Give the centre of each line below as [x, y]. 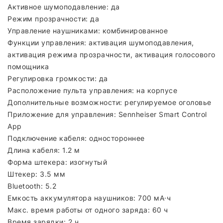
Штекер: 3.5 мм [36, 174]
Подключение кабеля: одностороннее [76, 138]
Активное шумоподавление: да [64, 6]
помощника [28, 66]
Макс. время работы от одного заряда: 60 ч [88, 210]
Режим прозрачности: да [53, 18]
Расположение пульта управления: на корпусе [92, 90]
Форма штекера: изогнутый [57, 162]
